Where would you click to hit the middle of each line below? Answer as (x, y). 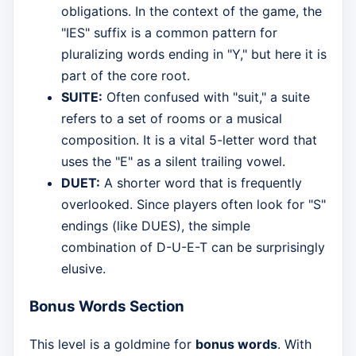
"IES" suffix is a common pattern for (169, 32)
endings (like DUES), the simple (156, 225)
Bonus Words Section (107, 307)
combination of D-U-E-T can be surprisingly (193, 247)
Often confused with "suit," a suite (206, 97)
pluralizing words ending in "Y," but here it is (194, 54)
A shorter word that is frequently (201, 182)
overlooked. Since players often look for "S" (193, 204)
